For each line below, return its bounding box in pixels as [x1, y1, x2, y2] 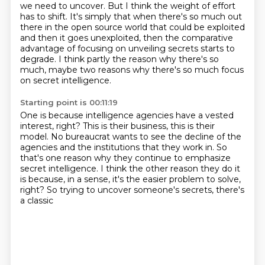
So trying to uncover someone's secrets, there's [46, 185, 244, 195]
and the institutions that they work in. [59, 142, 216, 153]
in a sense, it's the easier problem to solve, [67, 174, 241, 185]
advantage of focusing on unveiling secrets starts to [20, 43, 235, 54]
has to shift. [20, 11, 70, 22]
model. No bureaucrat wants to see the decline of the [20, 131, 241, 142]
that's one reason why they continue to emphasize [20, 153, 231, 163]
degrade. [20, 54, 59, 64]
